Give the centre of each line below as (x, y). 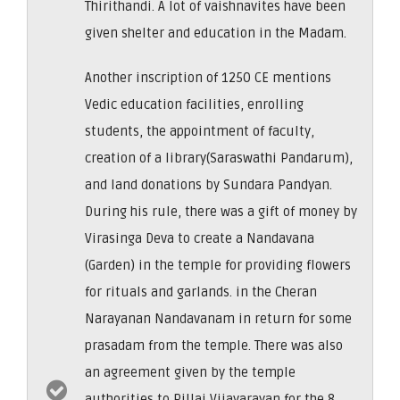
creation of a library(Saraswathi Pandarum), (219, 158)
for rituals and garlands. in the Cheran (201, 292)
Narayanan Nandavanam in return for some (218, 318)
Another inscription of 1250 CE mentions (208, 77)
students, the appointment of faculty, (200, 131)
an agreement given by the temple (190, 372)
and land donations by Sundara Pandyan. (208, 184)
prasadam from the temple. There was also (214, 345)
